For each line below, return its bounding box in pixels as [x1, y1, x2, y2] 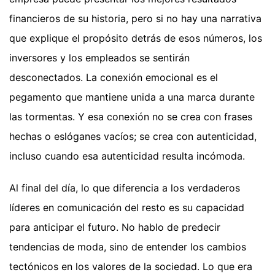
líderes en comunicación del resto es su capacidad [9, 201, 244, 214]
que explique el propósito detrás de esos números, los [9, 32, 262, 45]
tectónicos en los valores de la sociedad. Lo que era [9, 260, 252, 273]
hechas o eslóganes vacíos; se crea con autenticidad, [9, 130, 257, 143]
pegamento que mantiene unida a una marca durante [9, 91, 255, 104]
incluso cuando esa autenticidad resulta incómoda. [9, 150, 245, 163]
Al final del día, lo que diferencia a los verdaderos [9, 182, 240, 195]
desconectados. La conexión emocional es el [9, 71, 218, 84]
